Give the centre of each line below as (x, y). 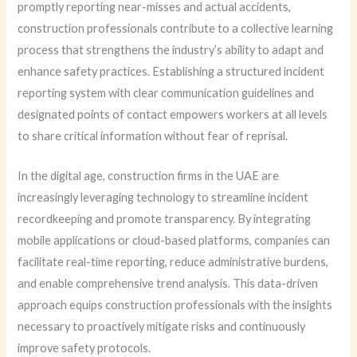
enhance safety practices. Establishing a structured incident (171, 71)
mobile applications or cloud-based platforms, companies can (174, 241)
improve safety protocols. (84, 348)
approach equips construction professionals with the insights (175, 305)
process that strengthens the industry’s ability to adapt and (171, 49)
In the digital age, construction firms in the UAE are (149, 176)
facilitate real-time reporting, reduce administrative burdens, (173, 262)
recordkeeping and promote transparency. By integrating (165, 219)
